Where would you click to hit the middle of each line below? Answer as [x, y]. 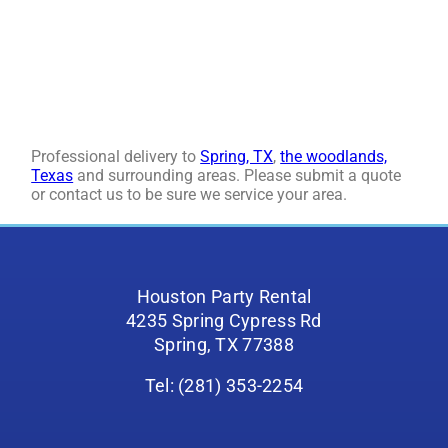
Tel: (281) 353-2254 [224, 386]
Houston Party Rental [224, 296]
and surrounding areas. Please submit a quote [237, 176]
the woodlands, [334, 157]
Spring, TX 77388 [224, 344]
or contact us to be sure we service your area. [189, 195]
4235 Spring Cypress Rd [224, 320]
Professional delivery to [116, 157]
